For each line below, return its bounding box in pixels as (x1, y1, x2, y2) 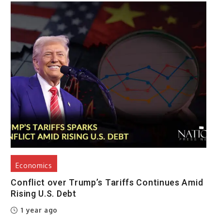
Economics (15, 161, 52, 170)
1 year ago (18, 206, 58, 215)
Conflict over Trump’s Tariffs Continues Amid (11, 177, 203, 188)
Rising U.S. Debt (11, 188, 77, 199)
